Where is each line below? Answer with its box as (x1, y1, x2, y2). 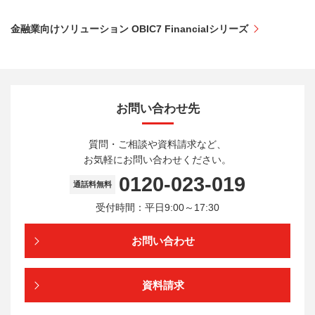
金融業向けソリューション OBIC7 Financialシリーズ (11, 22, 248, 34)
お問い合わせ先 (115, 102, 200, 116)
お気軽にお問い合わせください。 (84, 154, 231, 166)
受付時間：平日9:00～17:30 (96, 202, 219, 214)
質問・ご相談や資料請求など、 (89, 139, 226, 150)
